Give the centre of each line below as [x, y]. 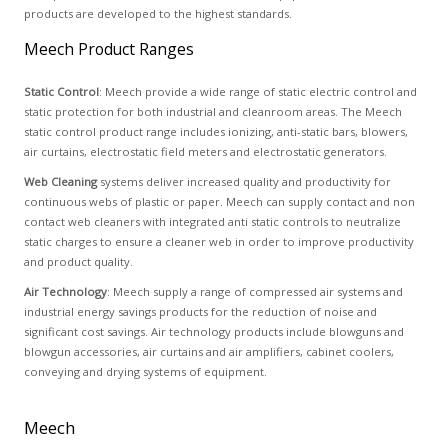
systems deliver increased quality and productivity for [243, 181]
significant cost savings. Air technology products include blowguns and [213, 331]
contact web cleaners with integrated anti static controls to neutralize [212, 221]
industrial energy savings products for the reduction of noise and [200, 311]
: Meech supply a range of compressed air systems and [254, 291]
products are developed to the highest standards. [157, 13]
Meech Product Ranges [108, 49]
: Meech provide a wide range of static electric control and [257, 91]
